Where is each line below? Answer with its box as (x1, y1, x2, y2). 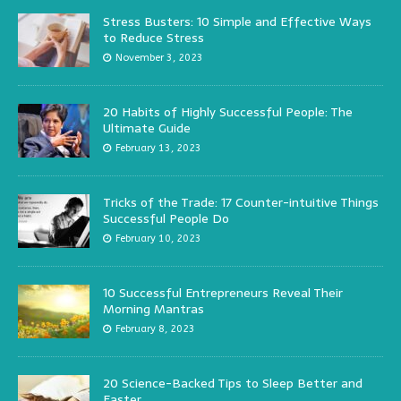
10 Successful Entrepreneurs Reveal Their (103, 283, 343, 303)
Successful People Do (103, 209, 229, 229)
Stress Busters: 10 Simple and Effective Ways (103, 12, 371, 32)
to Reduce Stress (103, 28, 204, 48)
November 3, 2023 (115, 52, 203, 64)
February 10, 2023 (115, 233, 201, 245)
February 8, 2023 (115, 323, 195, 336)
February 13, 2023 (115, 142, 201, 155)
